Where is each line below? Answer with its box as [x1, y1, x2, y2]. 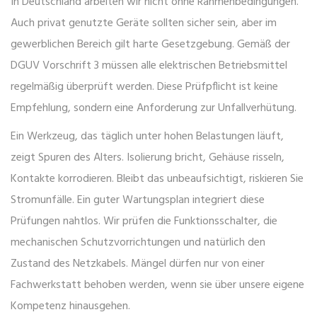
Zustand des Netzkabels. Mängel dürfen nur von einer [11, 255, 265, 274]
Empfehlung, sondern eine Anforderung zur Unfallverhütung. [11, 99, 296, 118]
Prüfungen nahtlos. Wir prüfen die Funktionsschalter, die [11, 212, 277, 231]
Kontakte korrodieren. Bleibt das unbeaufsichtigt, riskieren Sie [11, 170, 304, 189]
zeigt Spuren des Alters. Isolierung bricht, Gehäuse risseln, [11, 149, 284, 168]
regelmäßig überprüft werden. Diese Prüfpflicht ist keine [11, 78, 278, 97]
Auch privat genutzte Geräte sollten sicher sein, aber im [11, 14, 277, 33]
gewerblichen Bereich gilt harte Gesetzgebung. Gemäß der [11, 35, 290, 54]
